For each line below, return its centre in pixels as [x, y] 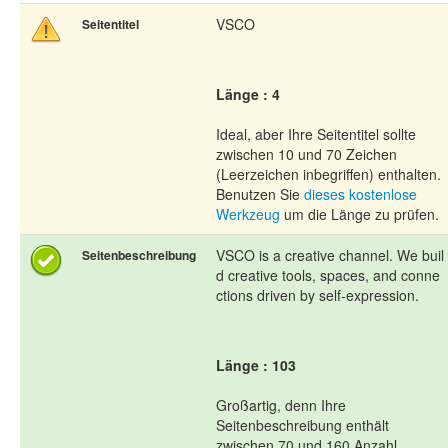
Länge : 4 [248, 94]
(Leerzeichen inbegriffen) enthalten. [328, 174]
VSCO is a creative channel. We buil [330, 255]
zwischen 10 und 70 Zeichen [306, 154]
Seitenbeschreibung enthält [302, 425]
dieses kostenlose [360, 194]
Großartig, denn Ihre [281, 405]
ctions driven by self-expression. [317, 295]
